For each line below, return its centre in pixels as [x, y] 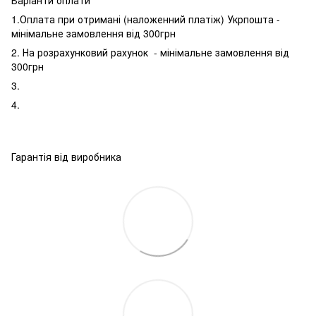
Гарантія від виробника [68, 156]
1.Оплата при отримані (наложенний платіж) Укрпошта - [146, 19]
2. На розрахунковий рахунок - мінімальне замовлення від [150, 52]
